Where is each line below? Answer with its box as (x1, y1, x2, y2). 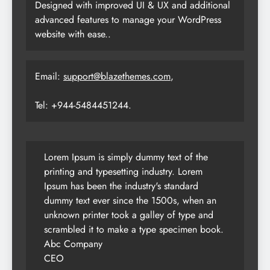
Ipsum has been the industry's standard (44, 179, 198, 193)
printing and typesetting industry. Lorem (44, 165, 202, 179)
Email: (35, 69, 63, 84)
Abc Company (44, 237, 102, 251)
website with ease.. (35, 27, 111, 42)
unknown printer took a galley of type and (44, 208, 213, 222)
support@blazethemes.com (63, 69, 171, 84)
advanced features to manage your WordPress (35, 13, 221, 27)
